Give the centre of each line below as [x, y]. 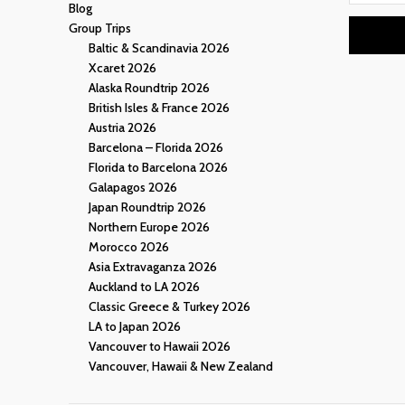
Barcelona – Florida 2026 [156, 147]
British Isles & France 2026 [159, 107]
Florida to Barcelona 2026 [158, 167]
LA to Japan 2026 [135, 326]
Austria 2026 [122, 127]
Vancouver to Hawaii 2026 [160, 346]
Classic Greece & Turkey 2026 [170, 306]
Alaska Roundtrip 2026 [149, 87]
